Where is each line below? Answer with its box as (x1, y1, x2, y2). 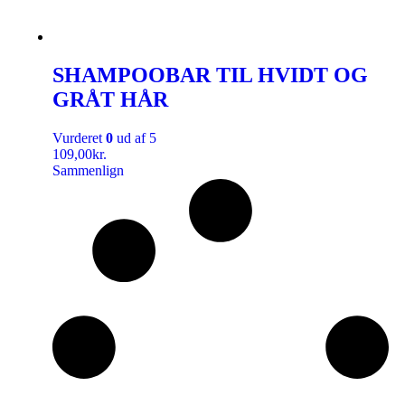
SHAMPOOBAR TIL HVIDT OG (52, 63, 368, 88)
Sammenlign (52, 163, 124, 179)
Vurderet (52, 130, 106, 146)
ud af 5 (113, 130, 156, 146)
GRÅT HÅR (52, 88, 168, 112)
